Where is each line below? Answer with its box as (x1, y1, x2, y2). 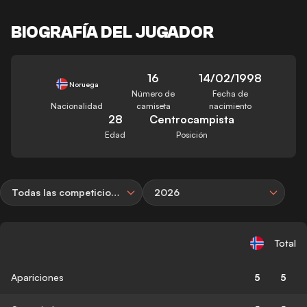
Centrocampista (149, 112, 234, 126)
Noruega (69, 79, 99, 88)
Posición (175, 129, 208, 140)
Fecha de (212, 88, 248, 99)
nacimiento (208, 100, 251, 111)
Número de (132, 88, 175, 99)
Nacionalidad (51, 100, 103, 111)
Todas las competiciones (111, 186, 119, 198)
